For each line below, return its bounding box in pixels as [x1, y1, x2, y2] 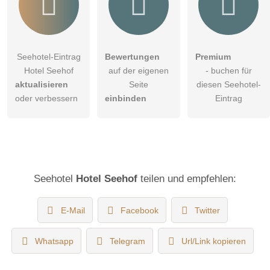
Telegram [109, 236, 145, 246]
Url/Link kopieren [181, 236, 246, 246]
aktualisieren [15, 79, 68, 89]
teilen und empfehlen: [137, 172, 236, 184]
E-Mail [60, 205, 85, 215]
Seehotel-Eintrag [16, 51, 81, 61]
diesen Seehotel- [196, 79, 261, 89]
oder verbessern [15, 93, 78, 103]
